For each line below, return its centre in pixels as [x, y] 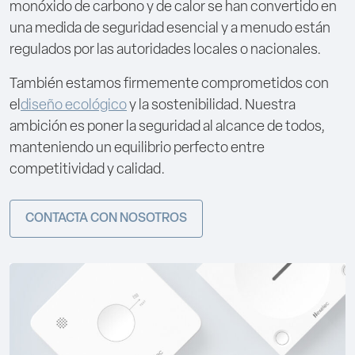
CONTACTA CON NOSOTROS [107, 218]
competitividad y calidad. [87, 170]
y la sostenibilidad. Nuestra [211, 105]
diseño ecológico [74, 105]
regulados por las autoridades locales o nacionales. [165, 50]
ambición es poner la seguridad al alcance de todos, [167, 127]
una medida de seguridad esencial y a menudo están [170, 29]
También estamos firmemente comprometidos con [169, 84]
